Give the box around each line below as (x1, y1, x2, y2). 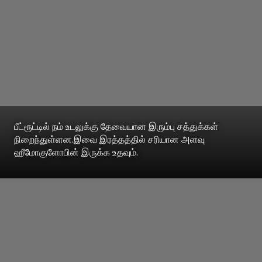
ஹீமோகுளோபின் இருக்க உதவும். (14, 145, 138, 158)
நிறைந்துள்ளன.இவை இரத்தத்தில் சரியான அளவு (14, 132, 205, 146)
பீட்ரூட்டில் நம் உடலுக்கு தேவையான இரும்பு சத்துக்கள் (14, 119, 218, 133)
